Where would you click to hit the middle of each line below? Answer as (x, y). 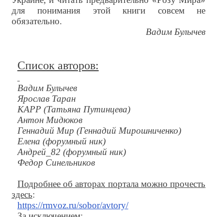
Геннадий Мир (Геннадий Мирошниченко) (99, 131)
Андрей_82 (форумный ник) (71, 152)
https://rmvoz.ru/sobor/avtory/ (73, 205)
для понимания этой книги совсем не (108, 11)
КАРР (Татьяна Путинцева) (74, 109)
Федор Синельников (56, 163)
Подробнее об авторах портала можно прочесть (111, 184)
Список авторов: (58, 66)
